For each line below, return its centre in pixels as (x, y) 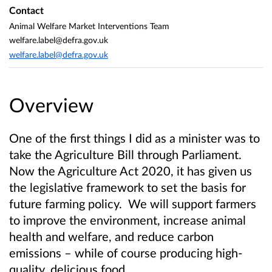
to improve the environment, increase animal (127, 220)
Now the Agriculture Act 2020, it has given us (131, 171)
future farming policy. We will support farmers (133, 204)
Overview (51, 105)
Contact (26, 10)
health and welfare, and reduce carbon (111, 236)
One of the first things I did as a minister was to (134, 138)
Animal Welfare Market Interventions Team (89, 25)
